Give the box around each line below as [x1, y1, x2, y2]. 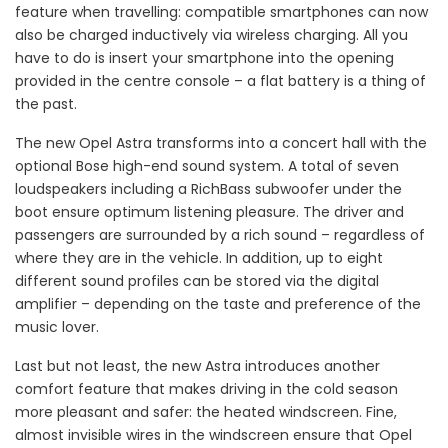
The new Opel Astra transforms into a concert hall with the [15, 133, 427, 154]
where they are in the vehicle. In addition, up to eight [15, 248, 383, 269]
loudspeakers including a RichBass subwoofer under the [15, 179, 402, 200]
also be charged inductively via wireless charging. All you [15, 25, 408, 46]
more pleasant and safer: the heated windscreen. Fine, [15, 402, 397, 423]
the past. [15, 94, 77, 115]
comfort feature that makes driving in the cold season [15, 379, 398, 400]
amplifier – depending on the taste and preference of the [15, 294, 421, 315]
